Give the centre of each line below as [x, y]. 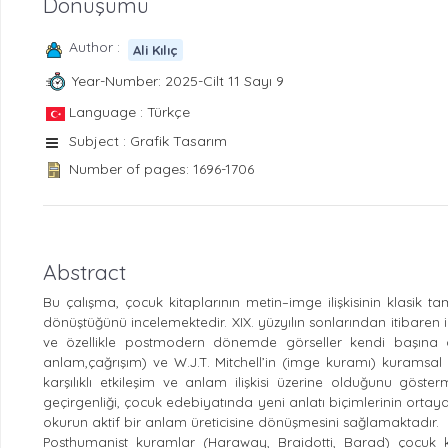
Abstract [84, 271]
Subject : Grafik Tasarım [148, 140]
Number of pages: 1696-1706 [161, 168]
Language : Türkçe [129, 111]
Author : [98, 46]
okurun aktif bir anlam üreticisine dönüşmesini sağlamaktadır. [241, 421]
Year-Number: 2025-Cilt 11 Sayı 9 [177, 81]
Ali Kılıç [156, 49]
